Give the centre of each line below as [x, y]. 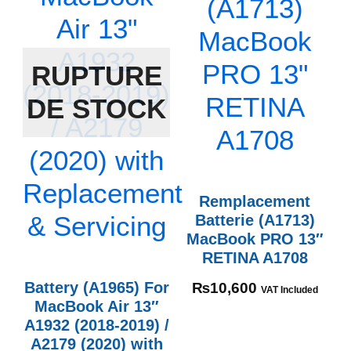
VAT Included [289, 290]
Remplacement [255, 201]
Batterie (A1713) [255, 220]
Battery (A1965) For [96, 288]
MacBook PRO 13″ [255, 239]
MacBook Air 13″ [96, 306]
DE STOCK [96, 108]
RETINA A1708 [255, 258]
